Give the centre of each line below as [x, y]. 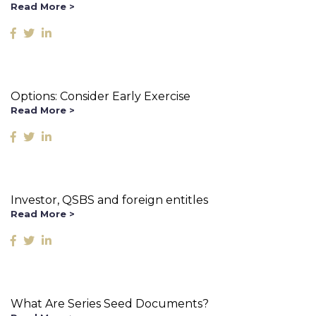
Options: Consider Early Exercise [101, 96]
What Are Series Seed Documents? [110, 304]
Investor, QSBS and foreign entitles [109, 200]
